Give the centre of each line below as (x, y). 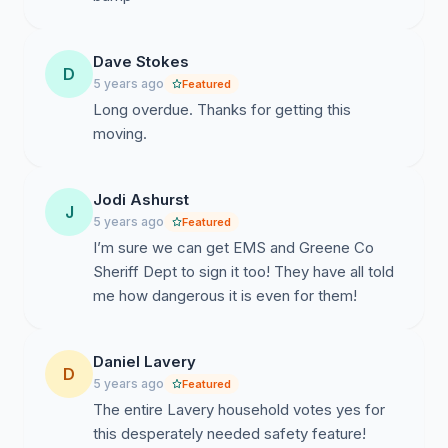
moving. (120, 133)
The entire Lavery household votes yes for (239, 409)
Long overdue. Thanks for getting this (222, 109)
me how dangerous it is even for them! (225, 295)
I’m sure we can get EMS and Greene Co (233, 247)
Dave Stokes (141, 61)
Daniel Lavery (144, 361)
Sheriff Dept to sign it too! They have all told (243, 271)
